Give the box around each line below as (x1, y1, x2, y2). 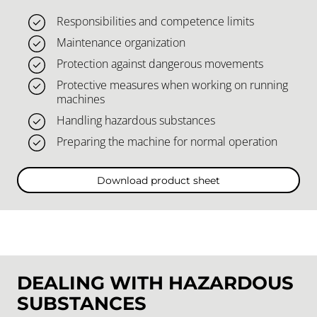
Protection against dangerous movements (57, 56, 263, 72)
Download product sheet (97, 173, 220, 187)
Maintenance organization (57, 35, 185, 51)
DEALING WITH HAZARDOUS (17, 272, 294, 294)
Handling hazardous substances (57, 113, 215, 129)
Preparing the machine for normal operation (57, 134, 277, 150)
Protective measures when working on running (57, 77, 288, 93)
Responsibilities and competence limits (57, 13, 254, 30)
